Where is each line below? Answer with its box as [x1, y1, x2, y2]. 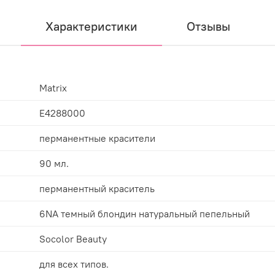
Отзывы [186, 18, 230, 34]
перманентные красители [39, 131, 155, 144]
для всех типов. [39, 257, 109, 270]
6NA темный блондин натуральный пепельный [39, 207, 250, 220]
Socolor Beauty [39, 232, 107, 245]
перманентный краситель [39, 182, 155, 195]
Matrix [39, 81, 67, 94]
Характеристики [45, 18, 137, 34]
